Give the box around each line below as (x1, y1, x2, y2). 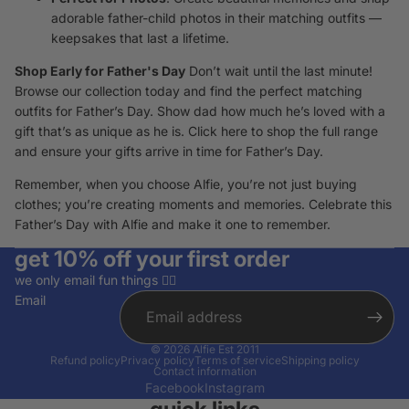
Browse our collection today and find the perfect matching (15, 83, 362, 100)
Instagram (204, 380, 265, 396)
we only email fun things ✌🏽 (15, 272, 176, 288)
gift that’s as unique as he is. (15, 123, 188, 140)
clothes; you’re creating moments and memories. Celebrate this (15, 196, 392, 213)
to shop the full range (247, 123, 378, 140)
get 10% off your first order (15, 246, 289, 273)
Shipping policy (280, 353, 360, 368)
